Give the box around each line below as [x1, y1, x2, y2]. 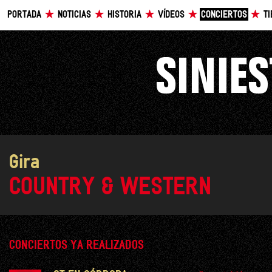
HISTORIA [107, 10, 141, 19]
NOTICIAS [58, 10, 91, 19]
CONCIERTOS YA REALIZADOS [9, 240, 144, 251]
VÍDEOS [158, 10, 185, 19]
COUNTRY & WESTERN [9, 176, 211, 199]
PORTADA [7, 10, 41, 19]
